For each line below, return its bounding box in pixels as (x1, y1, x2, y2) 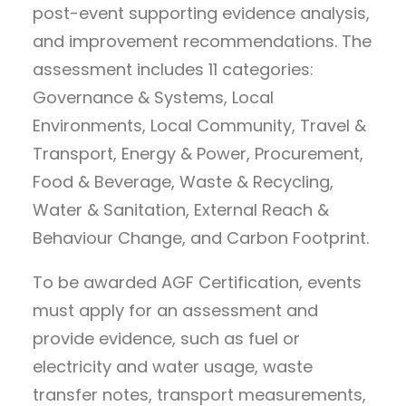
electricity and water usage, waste (33, 354, 313, 378)
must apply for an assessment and (33, 298, 318, 322)
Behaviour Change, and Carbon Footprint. (33, 226, 369, 249)
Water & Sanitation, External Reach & (33, 198, 329, 221)
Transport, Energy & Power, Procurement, (33, 141, 363, 165)
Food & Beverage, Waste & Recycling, (33, 169, 333, 193)
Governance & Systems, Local (33, 85, 274, 109)
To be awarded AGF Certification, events (33, 270, 362, 294)
